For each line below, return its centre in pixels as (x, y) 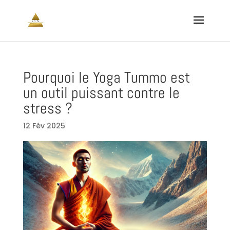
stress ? (47, 108)
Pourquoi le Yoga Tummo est (106, 78)
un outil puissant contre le (101, 93)
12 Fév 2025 (44, 126)
